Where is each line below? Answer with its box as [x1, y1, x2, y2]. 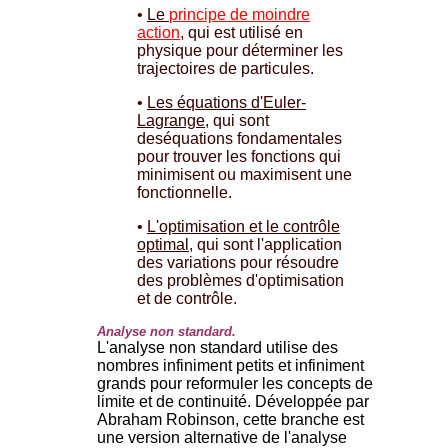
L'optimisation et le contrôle [147, 217, 340, 235]
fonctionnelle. [137, 183, 232, 201]
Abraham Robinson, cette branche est [97, 410, 364, 428]
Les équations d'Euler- [147, 93, 306, 111]
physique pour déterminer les [137, 41, 343, 59]
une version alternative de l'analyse [97, 428, 347, 446]
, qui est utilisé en [180, 23, 303, 41]
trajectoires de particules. [137, 59, 314, 77]
